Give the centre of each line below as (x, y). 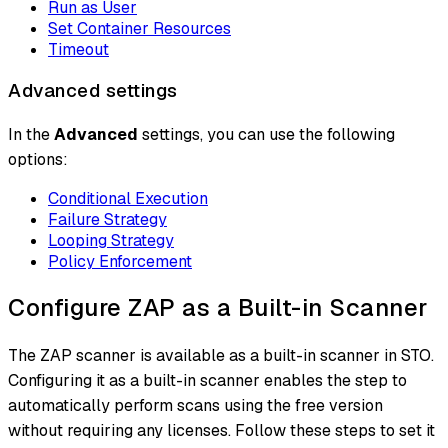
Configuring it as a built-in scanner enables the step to (207, 380)
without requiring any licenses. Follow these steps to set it (221, 430)
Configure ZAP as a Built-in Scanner (218, 308)
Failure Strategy (107, 220)
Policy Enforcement (120, 262)
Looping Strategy (111, 241)
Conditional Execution (128, 199)
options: (38, 160)
